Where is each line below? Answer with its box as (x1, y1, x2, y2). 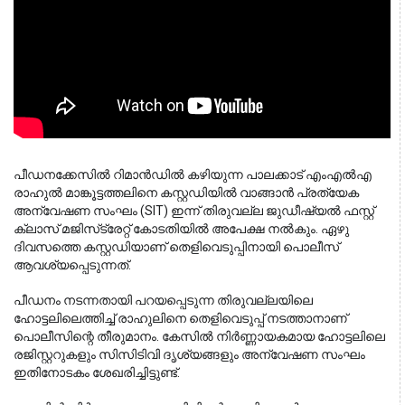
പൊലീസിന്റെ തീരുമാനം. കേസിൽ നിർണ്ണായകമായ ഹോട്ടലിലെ (14, 329, 385, 344)
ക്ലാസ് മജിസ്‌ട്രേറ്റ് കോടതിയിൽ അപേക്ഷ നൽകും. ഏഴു (14, 221, 99, 237)
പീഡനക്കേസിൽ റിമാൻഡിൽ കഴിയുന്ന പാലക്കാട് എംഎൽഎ (14, 167, 372, 183)
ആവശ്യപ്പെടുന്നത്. (14, 258, 131, 273)
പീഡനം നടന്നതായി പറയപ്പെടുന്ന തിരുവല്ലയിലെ (14, 293, 313, 308)
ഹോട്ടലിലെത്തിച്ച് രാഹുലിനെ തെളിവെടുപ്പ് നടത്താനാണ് (14, 311, 347, 326)
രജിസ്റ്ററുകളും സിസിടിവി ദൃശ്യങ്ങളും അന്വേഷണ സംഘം (14, 347, 365, 363)
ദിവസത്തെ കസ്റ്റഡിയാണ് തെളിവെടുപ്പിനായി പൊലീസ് (14, 240, 339, 255)
